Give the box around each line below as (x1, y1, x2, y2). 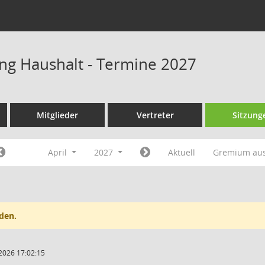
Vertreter (136, 109, 174, 121)
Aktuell (167, 147, 195, 158)
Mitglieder (37, 109, 78, 121)
